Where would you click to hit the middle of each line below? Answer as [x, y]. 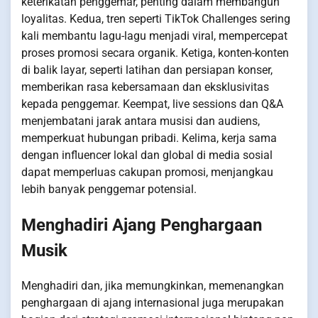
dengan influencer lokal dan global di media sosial [147, 155]
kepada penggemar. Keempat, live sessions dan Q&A [152, 104]
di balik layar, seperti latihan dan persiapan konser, [147, 70]
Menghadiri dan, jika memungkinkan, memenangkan [153, 285]
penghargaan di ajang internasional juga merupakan [153, 302]
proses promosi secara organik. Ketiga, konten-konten [155, 53]
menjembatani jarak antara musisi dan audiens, [141, 121]
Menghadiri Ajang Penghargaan [142, 225]
